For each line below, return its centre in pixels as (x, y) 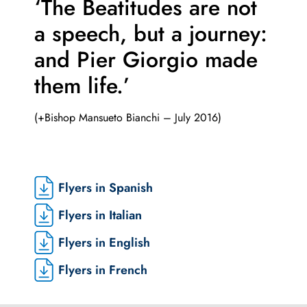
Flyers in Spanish (106, 187)
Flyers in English (104, 242)
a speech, (84, 34)
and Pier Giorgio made (146, 60)
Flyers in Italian (100, 215)
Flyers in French (103, 270)
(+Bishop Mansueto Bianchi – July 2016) (128, 118)
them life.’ (82, 86)
